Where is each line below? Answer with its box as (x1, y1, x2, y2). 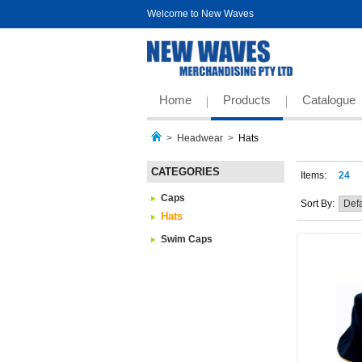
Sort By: (301, 198, 335, 209)
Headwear (177, 133, 223, 144)
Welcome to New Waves (147, 8, 254, 19)
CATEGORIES (151, 166, 220, 178)
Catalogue (302, 93, 356, 107)
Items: (301, 170, 339, 181)
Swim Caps (161, 234, 213, 245)
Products (223, 93, 271, 107)
